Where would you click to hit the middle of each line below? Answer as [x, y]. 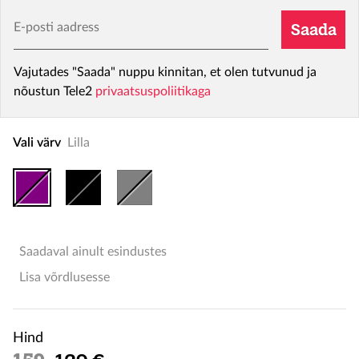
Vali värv [37, 143]
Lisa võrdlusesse [65, 277]
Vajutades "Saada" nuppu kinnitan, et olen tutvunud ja [165, 72]
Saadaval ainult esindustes [93, 252]
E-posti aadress [56, 19]
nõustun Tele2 [54, 91]
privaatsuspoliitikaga [153, 91]
